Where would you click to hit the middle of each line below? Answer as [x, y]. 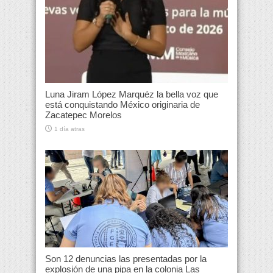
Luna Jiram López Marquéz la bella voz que [132, 94]
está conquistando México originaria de [122, 105]
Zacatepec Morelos [83, 115]
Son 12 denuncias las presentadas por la [126, 259]
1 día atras [69, 129]
